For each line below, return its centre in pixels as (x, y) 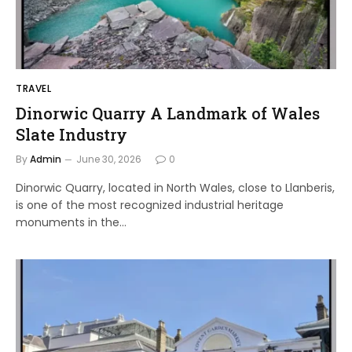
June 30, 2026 (109, 159)
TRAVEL (34, 88)
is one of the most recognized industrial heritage (150, 205)
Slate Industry (71, 134)
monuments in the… (71, 222)
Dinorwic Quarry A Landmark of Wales (168, 113)
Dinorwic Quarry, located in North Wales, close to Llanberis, (175, 187)
